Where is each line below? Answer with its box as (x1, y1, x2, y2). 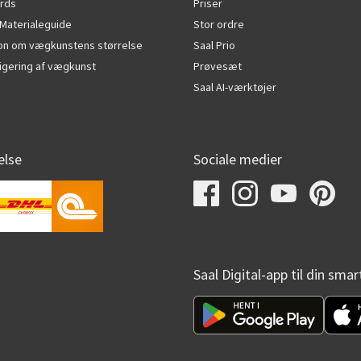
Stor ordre (193, 17, 244, 31)
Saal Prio (193, 38, 235, 52)
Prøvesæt (193, 59, 242, 73)
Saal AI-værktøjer (193, 80, 276, 94)
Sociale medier (193, 151, 282, 169)
